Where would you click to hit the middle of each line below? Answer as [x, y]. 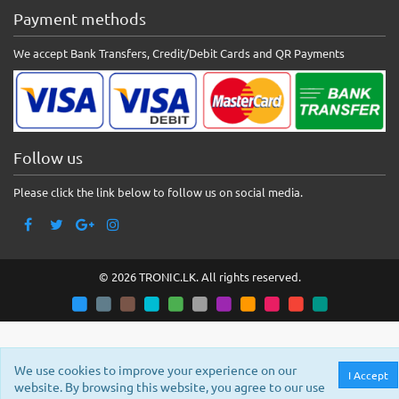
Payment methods [80, 19]
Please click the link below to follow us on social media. [158, 192]
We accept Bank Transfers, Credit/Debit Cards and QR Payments [179, 53]
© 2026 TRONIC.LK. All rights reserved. [199, 277]
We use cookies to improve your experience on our [155, 370]
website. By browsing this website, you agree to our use [170, 387]
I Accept [368, 375]
